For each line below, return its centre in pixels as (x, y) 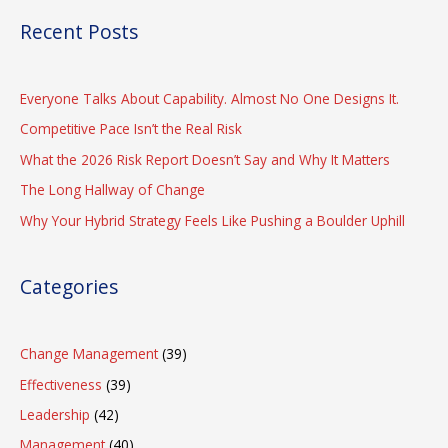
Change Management (89, 354)
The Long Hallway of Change (112, 190)
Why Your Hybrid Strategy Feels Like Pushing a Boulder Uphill (212, 220)
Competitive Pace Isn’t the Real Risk (131, 129)
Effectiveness (61, 384)
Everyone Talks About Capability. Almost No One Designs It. (209, 98)
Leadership (55, 414)
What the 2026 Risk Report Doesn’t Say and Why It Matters (205, 159)
